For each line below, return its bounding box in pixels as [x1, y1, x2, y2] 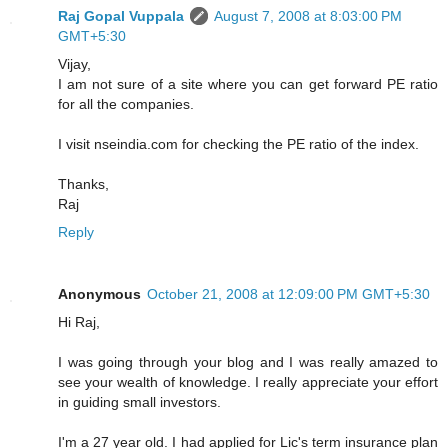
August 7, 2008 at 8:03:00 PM [214, 8, 402, 25]
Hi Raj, [58, 314, 100, 331]
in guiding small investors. [58, 394, 221, 411]
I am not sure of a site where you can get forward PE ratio [58, 76, 438, 93]
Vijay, [58, 56, 91, 73]
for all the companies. [58, 96, 194, 113]
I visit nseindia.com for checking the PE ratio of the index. [58, 136, 419, 153]
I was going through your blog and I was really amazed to [58, 354, 438, 371]
